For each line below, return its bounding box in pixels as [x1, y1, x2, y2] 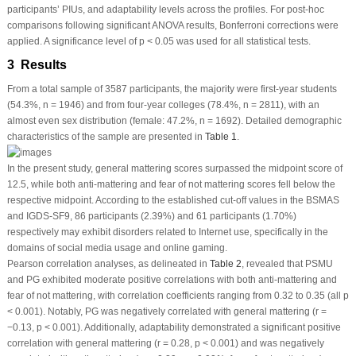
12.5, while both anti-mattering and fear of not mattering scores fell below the [6, 179, 335, 191]
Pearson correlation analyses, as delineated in [6, 258, 210, 270]
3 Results [6, 57, 67, 72]
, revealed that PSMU [241, 258, 333, 270]
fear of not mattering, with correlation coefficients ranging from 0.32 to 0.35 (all [6, 290, 343, 302]
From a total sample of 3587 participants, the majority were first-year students [6, 83, 337, 95]
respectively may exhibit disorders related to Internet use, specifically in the [6, 226, 328, 238]
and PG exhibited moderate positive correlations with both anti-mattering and [6, 274, 337, 286]
